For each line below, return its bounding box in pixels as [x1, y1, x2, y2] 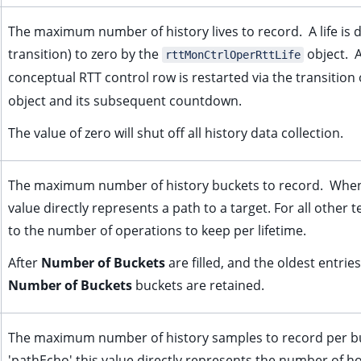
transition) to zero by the [8, 45, 162, 63]
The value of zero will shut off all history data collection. [8, 124, 343, 142]
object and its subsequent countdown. [8, 92, 242, 110]
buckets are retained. [132, 276, 264, 294]
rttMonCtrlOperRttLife [165, 48, 301, 61]
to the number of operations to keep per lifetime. [8, 222, 306, 239]
